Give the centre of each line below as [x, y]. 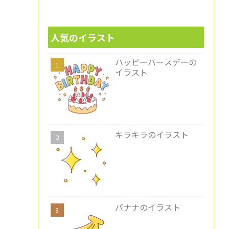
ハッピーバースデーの [156, 62]
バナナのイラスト [147, 207]
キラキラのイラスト [152, 134]
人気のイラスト [83, 37]
